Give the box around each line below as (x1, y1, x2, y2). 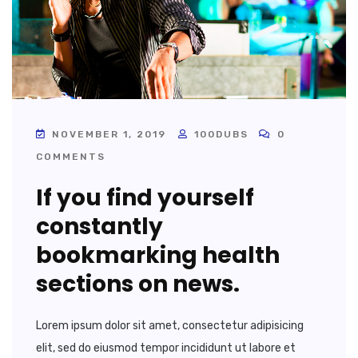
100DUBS (194, 129, 249, 141)
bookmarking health (36, 240, 280, 272)
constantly (36, 211, 163, 243)
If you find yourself (36, 182, 254, 214)
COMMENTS (36, 151, 105, 163)
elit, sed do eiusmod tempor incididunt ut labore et (36, 341, 296, 356)
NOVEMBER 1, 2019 (48, 129, 170, 141)
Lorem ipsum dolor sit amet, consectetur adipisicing (36, 319, 304, 333)
